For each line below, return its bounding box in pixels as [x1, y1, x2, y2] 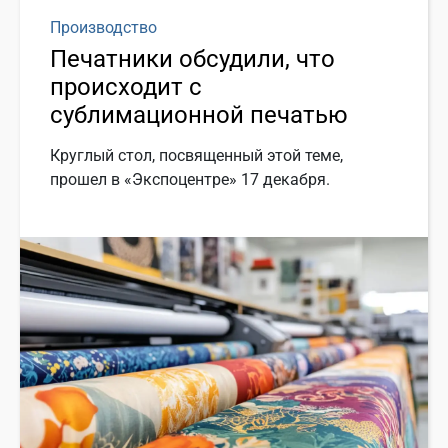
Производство [50, 18, 157, 38]
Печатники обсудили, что [50, 45, 335, 74]
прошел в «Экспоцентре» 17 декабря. [50, 170, 330, 190]
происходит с [50, 73, 202, 102]
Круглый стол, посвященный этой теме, [50, 146, 343, 166]
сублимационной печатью [50, 101, 348, 130]
